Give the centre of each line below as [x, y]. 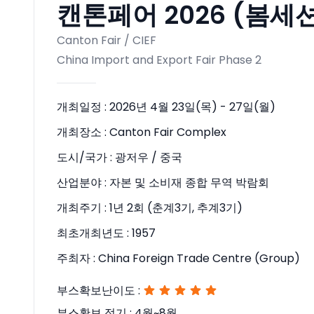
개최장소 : [83, 132]
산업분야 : [83, 183]
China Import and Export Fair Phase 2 [159, 60]
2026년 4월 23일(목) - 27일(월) [192, 107]
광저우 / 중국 [149, 157]
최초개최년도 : [94, 233]
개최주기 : [83, 208]
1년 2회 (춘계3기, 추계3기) [176, 208]
